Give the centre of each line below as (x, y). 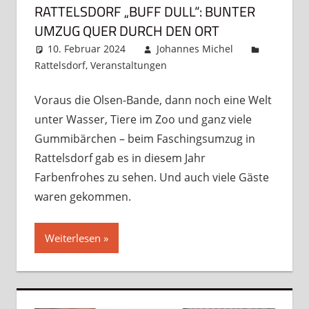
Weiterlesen (72, 238)
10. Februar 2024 (87, 49)
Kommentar (222, 66)
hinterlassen (210, 82)
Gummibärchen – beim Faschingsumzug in (144, 139)
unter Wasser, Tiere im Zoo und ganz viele (143, 120)
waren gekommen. (82, 197)
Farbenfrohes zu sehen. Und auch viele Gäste (151, 178)
